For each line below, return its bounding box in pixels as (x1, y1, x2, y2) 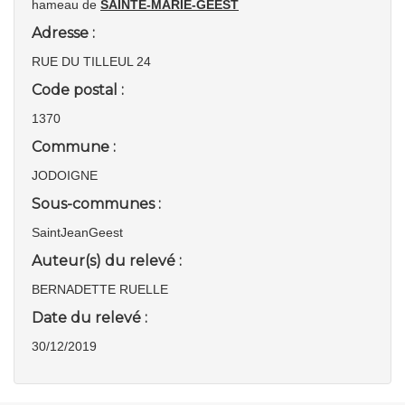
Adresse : (32, 24, 95, 42)
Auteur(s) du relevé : (32, 252, 182, 269)
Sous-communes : (32, 195, 161, 212)
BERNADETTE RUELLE (32, 282, 168, 297)
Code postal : (32, 81, 124, 99)
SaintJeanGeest (32, 225, 123, 240)
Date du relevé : (32, 309, 147, 326)
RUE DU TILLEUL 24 (32, 54, 151, 69)
